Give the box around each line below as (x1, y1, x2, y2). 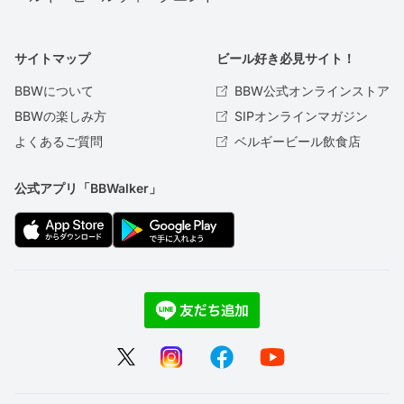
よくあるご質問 (14, 133, 103, 150)
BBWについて (14, 83, 94, 99)
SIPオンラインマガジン (234, 108, 368, 124)
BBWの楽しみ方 (14, 108, 106, 124)
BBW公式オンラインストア (234, 83, 390, 99)
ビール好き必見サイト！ (216, 50, 355, 67)
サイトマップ (14, 50, 90, 67)
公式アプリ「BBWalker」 (14, 180, 161, 197)
